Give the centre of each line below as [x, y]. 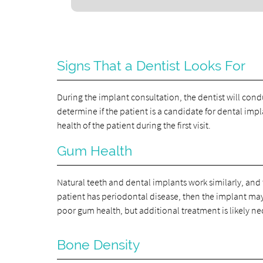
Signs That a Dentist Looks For [151, 65]
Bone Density [99, 245]
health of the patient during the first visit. [134, 125]
